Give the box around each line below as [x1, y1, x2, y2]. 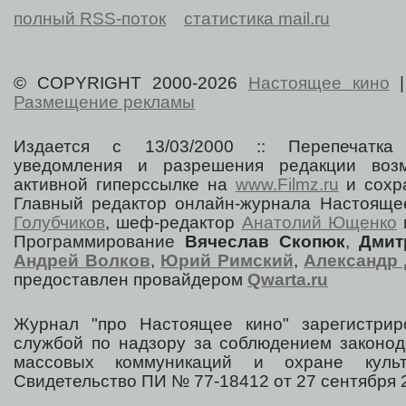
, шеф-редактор [105, 213, 242, 233]
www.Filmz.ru [235, 175, 339, 195]
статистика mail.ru [184, 9, 330, 29]
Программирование [14, 232, 185, 252]
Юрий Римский [160, 251, 294, 271]
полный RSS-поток [14, 9, 166, 29]
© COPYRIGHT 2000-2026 [14, 73, 248, 93]
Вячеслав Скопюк [184, 232, 345, 252]
